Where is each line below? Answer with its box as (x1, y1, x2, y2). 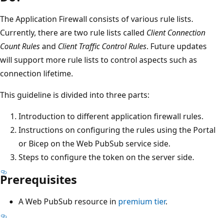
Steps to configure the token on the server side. (18, 151, 194, 163)
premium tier (118, 196, 165, 207)
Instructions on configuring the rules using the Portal (18, 124, 216, 135)
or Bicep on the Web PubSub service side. (18, 138, 170, 149)
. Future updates (146, 40, 207, 52)
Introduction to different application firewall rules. (18, 110, 203, 122)
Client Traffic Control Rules (58, 40, 146, 52)
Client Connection (146, 27, 205, 38)
